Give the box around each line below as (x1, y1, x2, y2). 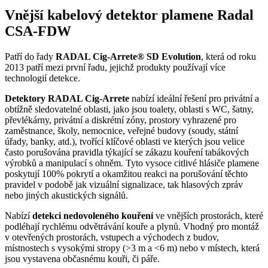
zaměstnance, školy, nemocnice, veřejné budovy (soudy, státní (5, 126, 238, 136)
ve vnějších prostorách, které (153, 211, 263, 221)
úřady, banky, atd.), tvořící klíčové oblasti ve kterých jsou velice (5, 136, 245, 147)
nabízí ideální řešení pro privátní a (129, 93, 259, 104)
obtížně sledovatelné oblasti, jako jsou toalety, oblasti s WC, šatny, (5, 104, 254, 115)
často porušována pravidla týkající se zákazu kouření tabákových (5, 147, 249, 158)
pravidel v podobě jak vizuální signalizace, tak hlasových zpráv (5, 179, 243, 190)
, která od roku (201, 51, 256, 62)
